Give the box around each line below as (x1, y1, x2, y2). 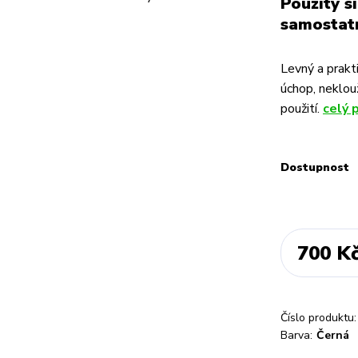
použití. (280, 100, 323, 117)
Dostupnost (280, 160, 349, 175)
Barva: (280, 328, 312, 343)
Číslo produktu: (280, 310, 356, 325)
